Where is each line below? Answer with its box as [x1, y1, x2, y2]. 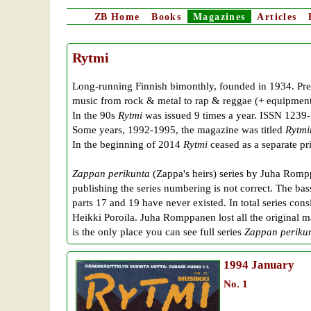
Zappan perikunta [72, 167, 150, 180]
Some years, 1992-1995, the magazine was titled [72, 124, 285, 136]
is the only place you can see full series [72, 226, 244, 238]
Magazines [192, 12, 246, 22]
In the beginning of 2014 [72, 138, 183, 151]
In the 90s [72, 109, 118, 121]
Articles [257, 12, 297, 22]
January [249, 258, 294, 272]
